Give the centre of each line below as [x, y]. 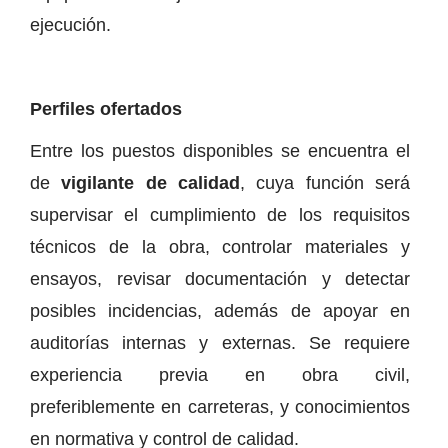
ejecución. [70, 24]
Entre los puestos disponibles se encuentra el [220, 150]
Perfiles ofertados [106, 108]
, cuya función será [325, 182]
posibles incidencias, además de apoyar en [220, 310]
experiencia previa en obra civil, [220, 374]
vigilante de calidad [151, 182]
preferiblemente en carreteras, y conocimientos [220, 406]
